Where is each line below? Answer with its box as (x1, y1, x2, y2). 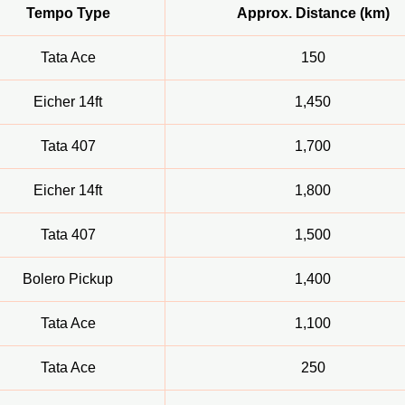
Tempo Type (25, 5, 110, 22)
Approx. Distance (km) (236, 5, 390, 22)
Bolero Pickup (23, 271, 113, 287)
